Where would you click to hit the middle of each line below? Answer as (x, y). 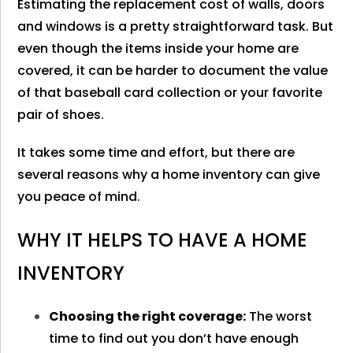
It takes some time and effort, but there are (156, 152)
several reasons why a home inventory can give (169, 175)
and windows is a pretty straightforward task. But (176, 26)
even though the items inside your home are (158, 48)
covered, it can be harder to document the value (173, 71)
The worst (279, 316)
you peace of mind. (79, 197)
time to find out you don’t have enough (174, 338)
